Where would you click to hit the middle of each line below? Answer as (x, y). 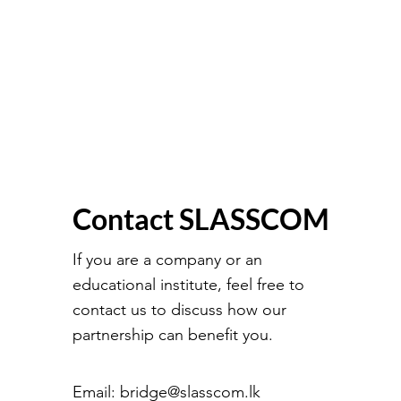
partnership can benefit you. (172, 335)
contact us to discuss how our (179, 310)
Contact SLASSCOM (200, 219)
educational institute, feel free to (188, 285)
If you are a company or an (167, 260)
